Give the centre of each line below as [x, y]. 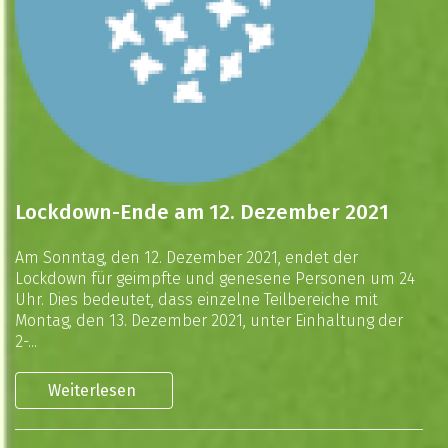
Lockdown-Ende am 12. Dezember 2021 [202, 212]
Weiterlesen [94, 390]
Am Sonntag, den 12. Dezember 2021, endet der [186, 257]
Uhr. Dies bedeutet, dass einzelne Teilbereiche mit [196, 299]
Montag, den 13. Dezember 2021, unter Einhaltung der [209, 320]
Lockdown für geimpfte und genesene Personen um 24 [215, 278]
